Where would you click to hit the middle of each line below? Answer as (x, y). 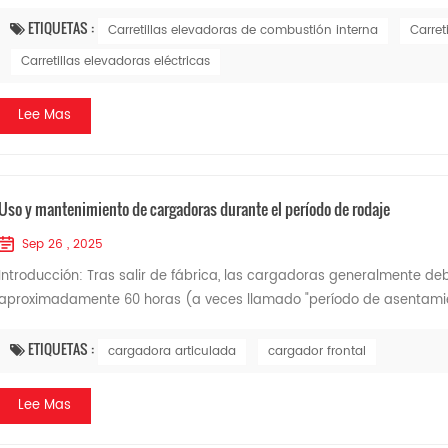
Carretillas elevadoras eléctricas (115, 61)
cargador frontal (316, 351)
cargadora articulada (171, 351)
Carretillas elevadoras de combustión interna (242, 30)
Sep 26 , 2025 (62, 244)
